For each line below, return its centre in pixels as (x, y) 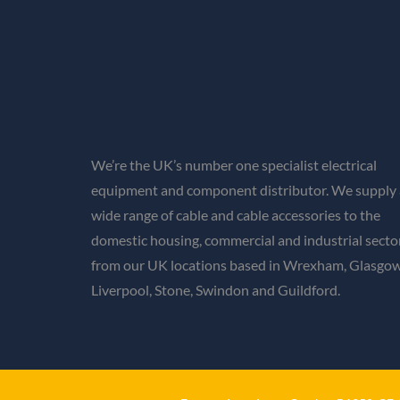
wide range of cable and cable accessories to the (236, 215)
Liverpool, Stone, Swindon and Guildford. (216, 290)
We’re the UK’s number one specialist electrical (234, 165)
